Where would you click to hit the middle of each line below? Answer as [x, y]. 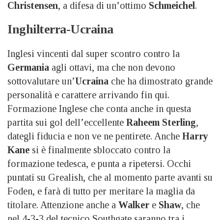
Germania [28, 67]
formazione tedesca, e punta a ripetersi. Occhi [99, 163]
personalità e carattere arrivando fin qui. [88, 95]
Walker [134, 205]
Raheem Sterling [161, 122]
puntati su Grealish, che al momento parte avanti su [110, 177]
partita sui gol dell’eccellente [67, 122]
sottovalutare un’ [41, 81]
